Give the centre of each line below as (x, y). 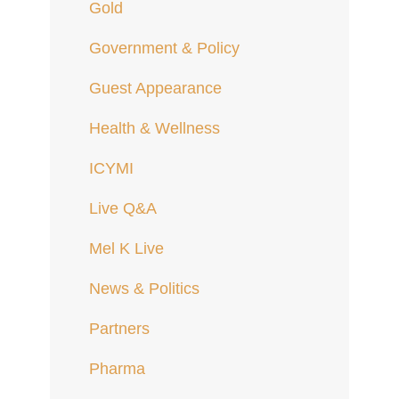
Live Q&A (123, 208)
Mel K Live (126, 248)
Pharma (117, 368)
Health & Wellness (155, 128)
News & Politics (144, 288)
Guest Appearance (155, 88)
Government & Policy (164, 48)
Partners (119, 328)
